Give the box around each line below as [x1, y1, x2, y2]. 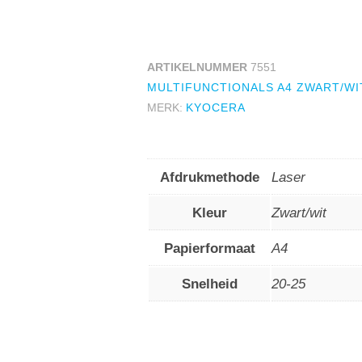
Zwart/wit [271, 205, 326, 221]
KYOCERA [186, 101, 246, 114]
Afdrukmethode [159, 170, 259, 185]
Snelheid [181, 276, 238, 292]
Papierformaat [163, 241, 255, 256]
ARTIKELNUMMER [147, 61, 250, 74]
